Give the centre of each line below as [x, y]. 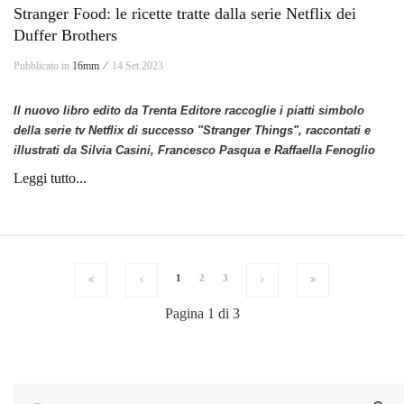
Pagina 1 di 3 [202, 314]
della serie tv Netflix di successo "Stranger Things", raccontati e [192, 131]
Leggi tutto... [50, 179]
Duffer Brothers [65, 36]
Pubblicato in [43, 66]
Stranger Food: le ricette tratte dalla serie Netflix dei [185, 14]
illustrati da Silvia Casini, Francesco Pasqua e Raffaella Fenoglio [194, 151]
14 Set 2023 [138, 66]
